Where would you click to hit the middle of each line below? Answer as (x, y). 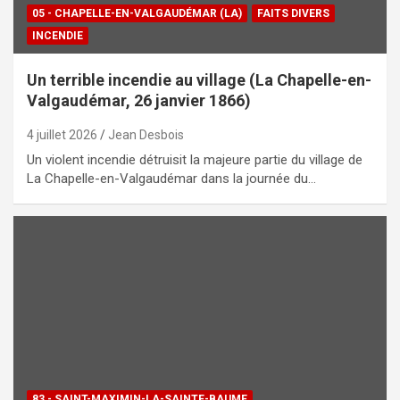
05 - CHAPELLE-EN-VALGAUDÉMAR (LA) (137, 13)
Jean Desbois (146, 134)
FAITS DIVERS (293, 13)
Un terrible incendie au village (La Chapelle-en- (199, 79)
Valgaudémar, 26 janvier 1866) (139, 100)
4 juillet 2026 (62, 134)
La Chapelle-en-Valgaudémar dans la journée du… (171, 178)
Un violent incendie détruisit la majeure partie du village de (195, 159)
